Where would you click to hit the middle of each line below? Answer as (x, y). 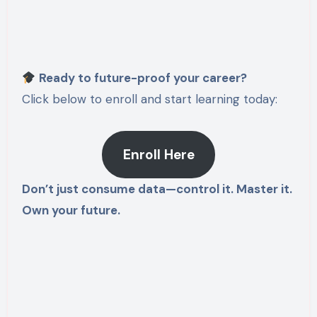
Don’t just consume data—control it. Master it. (157, 189)
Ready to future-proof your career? (143, 77)
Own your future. (71, 211)
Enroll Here (158, 154)
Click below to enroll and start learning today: (149, 99)
